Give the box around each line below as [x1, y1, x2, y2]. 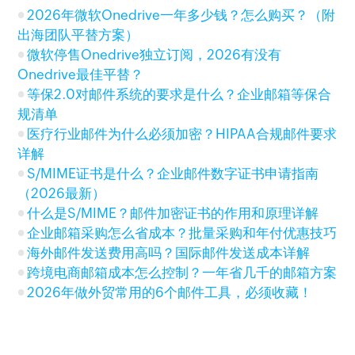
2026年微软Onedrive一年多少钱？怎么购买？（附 [27, 7, 336, 23]
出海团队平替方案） [17, 27, 139, 43]
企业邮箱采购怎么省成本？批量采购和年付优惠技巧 [27, 225, 338, 241]
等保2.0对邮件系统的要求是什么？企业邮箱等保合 [27, 86, 332, 102]
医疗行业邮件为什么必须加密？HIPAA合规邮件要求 [27, 126, 338, 142]
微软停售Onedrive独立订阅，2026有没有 [27, 47, 282, 63]
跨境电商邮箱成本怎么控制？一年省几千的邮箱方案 [27, 265, 338, 281]
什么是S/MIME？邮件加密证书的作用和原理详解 [27, 205, 319, 221]
